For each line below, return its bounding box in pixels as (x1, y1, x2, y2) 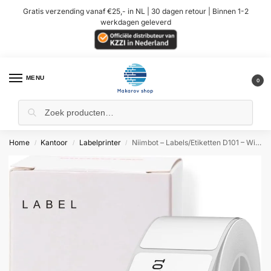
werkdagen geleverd (100, 17, 171, 27)
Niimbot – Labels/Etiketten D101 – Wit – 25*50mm (132, 137, 256, 147)
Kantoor (41, 137, 68, 147)
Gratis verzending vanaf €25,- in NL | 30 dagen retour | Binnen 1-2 (22, 6, 249, 16)
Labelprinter (79, 137, 121, 147)
